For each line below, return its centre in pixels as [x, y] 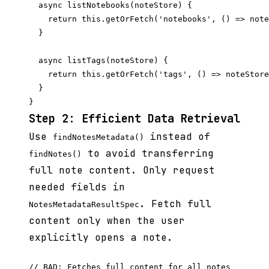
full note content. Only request [122, 171]
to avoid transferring [148, 154]
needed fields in [77, 187]
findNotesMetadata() [98, 138]
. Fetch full [175, 204]
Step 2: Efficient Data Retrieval [134, 119]
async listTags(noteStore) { [98, 61]
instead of [177, 137]
